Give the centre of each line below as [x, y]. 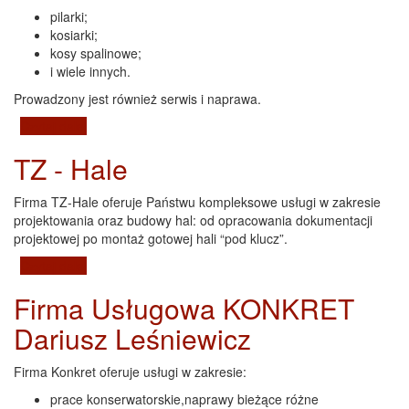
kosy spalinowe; [96, 52]
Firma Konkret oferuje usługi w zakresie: [130, 371]
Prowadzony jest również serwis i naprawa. [137, 98]
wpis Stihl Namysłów [146, 126]
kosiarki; [74, 34]
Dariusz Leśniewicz [132, 338]
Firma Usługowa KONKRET [184, 308]
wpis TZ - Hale [129, 265]
